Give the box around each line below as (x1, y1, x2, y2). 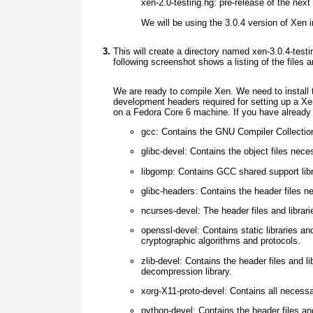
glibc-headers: (141, 185, 198, 196)
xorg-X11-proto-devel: (141, 285, 227, 296)
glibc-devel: (141, 146, 187, 157)
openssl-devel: (141, 225, 200, 236)
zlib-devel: (141, 255, 182, 266)
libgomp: (141, 166, 175, 177)
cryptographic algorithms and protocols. (141, 235, 300, 247)
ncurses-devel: (141, 205, 201, 217)
